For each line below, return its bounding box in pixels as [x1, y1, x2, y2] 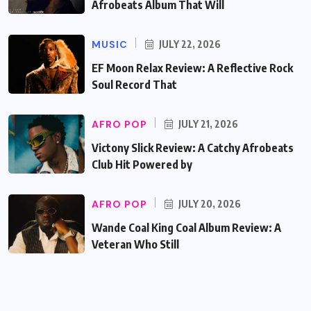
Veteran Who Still [92, 237, 179, 251]
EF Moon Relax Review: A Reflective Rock [92, 60, 293, 75]
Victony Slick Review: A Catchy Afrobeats [92, 140, 294, 155]
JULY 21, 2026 [176, 117, 238, 130]
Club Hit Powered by [92, 157, 192, 171]
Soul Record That [92, 77, 177, 92]
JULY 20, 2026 [176, 197, 241, 210]
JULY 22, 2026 [157, 37, 221, 50]
